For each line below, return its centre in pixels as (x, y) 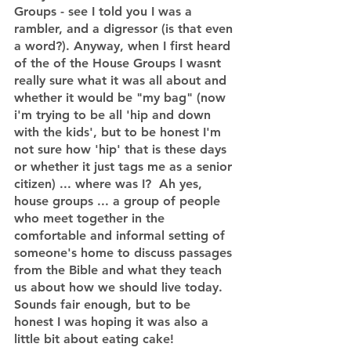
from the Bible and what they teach (120, 270)
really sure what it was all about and (122, 80)
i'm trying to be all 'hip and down (114, 115)
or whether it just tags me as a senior (125, 166)
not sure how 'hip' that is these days (122, 149)
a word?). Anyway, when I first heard (124, 46)
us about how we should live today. (122, 287)
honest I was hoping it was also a (113, 322)
